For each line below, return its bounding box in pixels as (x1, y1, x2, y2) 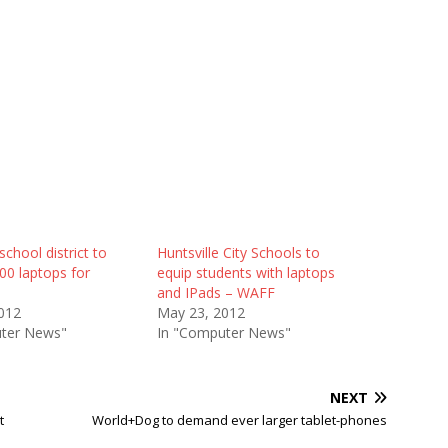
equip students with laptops (156, 263, 335, 282)
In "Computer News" (156, 323, 291, 342)
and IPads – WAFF (156, 283, 275, 302)
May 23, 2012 (156, 303, 245, 322)
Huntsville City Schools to (156, 243, 320, 262)
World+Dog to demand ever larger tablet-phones (92, 411, 388, 429)
